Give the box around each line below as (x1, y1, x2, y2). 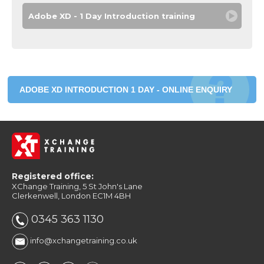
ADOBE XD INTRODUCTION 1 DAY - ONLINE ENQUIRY (19, 85, 233, 95)
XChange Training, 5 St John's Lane (12, 181, 143, 191)
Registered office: (12, 170, 94, 181)
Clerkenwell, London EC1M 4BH (12, 190, 131, 200)
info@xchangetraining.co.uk (28, 236, 137, 246)
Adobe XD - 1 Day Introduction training (28, 11, 195, 21)
